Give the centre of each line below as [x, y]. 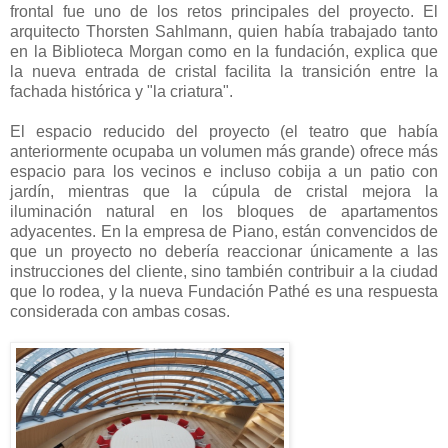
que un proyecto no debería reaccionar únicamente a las [224, 251]
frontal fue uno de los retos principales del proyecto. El [224, 11]
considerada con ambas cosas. [120, 311]
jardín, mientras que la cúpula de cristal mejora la [224, 191]
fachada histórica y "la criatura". [121, 91]
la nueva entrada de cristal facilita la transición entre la [224, 71]
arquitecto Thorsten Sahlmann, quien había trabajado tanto [224, 31]
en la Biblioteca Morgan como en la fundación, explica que [224, 51]
